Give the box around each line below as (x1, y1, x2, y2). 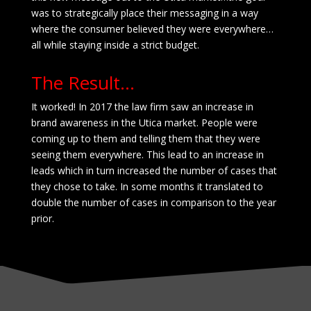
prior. (31, 212, 54, 226)
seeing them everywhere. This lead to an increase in (31, 148, 264, 162)
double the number (31, 196, 117, 210)
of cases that (215, 164, 277, 178)
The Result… (31, 70, 135, 96)
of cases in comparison (116, 196, 224, 210)
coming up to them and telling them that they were (31, 132, 260, 146)
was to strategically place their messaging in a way (31, 6, 258, 20)
